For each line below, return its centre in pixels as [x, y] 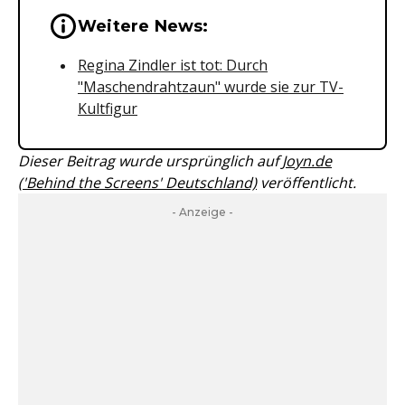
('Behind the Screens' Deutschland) [137, 183]
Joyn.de [307, 161]
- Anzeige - [202, 212]
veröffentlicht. [306, 183]
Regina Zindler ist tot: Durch [173, 65]
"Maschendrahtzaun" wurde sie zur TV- [211, 87]
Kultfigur [108, 108]
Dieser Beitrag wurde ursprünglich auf [150, 161]
